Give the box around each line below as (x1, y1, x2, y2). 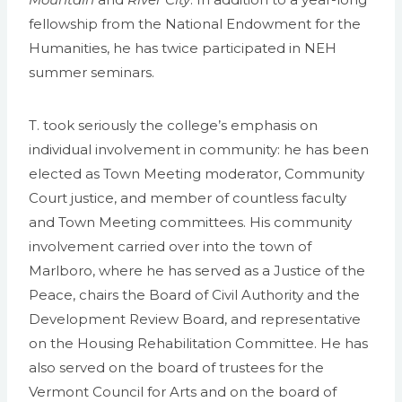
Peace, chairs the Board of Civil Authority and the (29, 286, 360, 304)
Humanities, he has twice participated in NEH (29, 39, 336, 57)
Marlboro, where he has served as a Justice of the (29, 262, 365, 280)
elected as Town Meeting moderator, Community (29, 165, 364, 183)
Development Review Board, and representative (29, 310, 361, 328)
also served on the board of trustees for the (29, 359, 324, 377)
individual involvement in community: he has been (29, 141, 369, 159)
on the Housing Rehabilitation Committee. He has (29, 335, 368, 353)
